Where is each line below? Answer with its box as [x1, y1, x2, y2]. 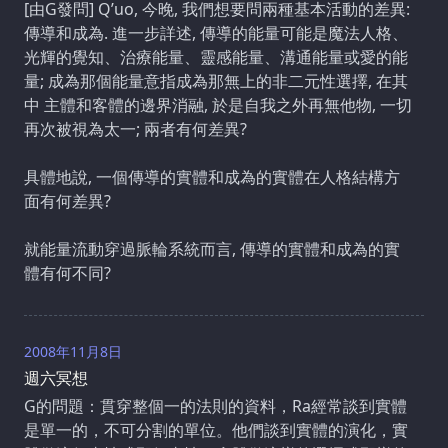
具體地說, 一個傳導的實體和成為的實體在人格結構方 [24, 165, 400, 188]
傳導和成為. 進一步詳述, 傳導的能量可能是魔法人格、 [24, 21, 408, 44]
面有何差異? [24, 189, 111, 212]
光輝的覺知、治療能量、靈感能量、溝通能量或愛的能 [24, 45, 408, 68]
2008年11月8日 [24, 341, 122, 361]
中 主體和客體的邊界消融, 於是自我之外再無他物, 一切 [24, 93, 412, 116]
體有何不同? [24, 261, 111, 284]
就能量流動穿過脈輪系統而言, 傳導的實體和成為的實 [24, 237, 400, 260]
